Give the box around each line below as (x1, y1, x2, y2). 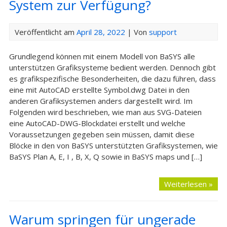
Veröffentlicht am (14, 27, 77, 37)
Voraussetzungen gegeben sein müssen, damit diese (9, 129, 195, 139)
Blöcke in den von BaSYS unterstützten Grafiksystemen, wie (9, 140, 218, 150)
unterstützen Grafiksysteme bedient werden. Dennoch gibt (9, 62, 216, 72)
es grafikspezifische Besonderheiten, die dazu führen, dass (9, 73, 216, 84)
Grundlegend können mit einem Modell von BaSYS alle (9, 51, 195, 61)
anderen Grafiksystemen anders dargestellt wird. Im (9, 96, 193, 106)
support (148, 27, 177, 37)
